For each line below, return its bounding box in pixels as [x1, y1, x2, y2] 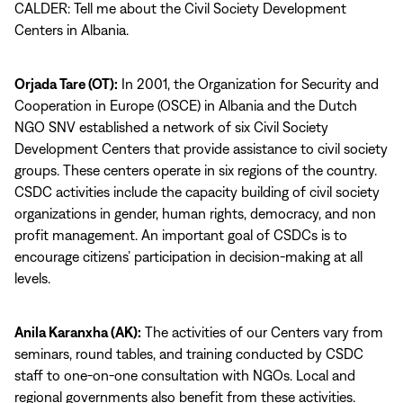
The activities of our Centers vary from [141, 324, 383, 340]
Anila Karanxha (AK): [14, 324, 141, 340]
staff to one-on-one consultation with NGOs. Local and [14, 367, 355, 383]
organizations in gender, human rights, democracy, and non [14, 205, 376, 221]
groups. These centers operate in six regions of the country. [14, 162, 377, 178]
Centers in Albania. [14, 22, 129, 38]
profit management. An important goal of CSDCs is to [14, 227, 347, 243]
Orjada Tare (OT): [14, 76, 118, 92]
